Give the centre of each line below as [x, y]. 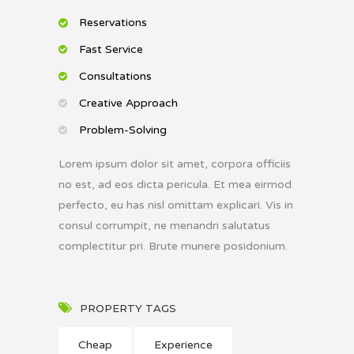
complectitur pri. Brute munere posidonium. [173, 246]
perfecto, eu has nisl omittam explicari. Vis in [176, 205]
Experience [183, 345]
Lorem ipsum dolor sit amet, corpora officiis [175, 164]
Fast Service [111, 49]
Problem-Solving [123, 130]
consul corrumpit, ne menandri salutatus [164, 225]
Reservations [113, 22]
